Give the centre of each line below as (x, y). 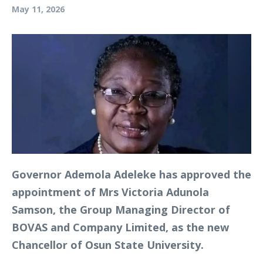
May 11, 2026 (38, 9)
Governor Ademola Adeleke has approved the (131, 174)
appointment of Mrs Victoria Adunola (110, 192)
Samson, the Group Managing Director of (121, 210)
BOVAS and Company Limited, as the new (120, 227)
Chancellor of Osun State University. (108, 245)
